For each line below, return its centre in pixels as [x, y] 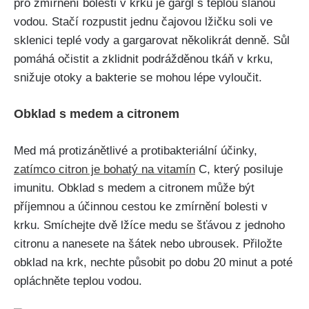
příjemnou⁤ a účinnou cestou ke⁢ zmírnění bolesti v [141, 207]
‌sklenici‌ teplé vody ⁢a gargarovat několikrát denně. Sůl [152, 41]
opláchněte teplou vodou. [78, 281]
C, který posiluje [239, 170]
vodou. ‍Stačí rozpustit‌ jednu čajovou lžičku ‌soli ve [143, 22]
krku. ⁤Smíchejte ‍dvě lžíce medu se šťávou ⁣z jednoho [149, 226]
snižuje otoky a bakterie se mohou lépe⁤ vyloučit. [138, 78]
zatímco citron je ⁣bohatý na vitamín [104, 170]
